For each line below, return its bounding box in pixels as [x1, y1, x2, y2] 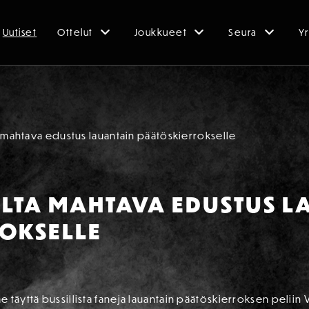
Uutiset [2, 26, 37, 39]
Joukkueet [134, 26, 188, 39]
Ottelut [57, 26, 93, 39]
